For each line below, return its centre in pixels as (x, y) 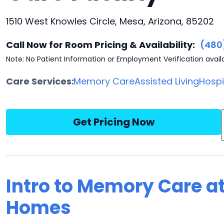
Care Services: (40, 81)
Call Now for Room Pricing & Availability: (100, 45)
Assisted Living (167, 81)
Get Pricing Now (113, 122)
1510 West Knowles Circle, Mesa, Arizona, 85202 (110, 21)
